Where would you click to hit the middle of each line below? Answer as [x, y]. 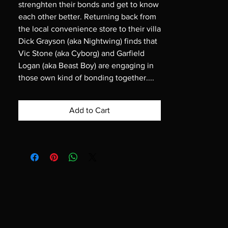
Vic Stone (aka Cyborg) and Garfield [81, 53]
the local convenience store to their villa [90, 28]
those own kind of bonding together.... [86, 77]
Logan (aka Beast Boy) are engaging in [86, 65]
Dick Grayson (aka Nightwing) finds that [88, 41]
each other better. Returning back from [87, 16]
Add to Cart [90, 110]
